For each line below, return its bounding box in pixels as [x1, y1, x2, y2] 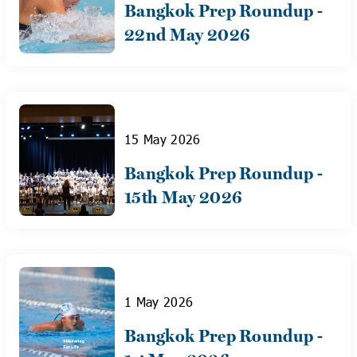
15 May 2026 [124, 131, 201, 147]
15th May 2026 [124, 187, 243, 208]
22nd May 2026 [124, 25, 251, 45]
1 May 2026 [124, 293, 194, 310]
